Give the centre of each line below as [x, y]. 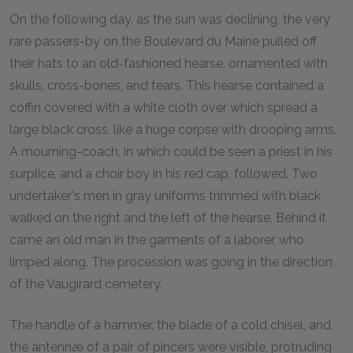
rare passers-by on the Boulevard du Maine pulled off [163, 41]
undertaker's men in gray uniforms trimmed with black [165, 195]
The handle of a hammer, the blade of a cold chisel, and [170, 325]
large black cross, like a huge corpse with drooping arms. [173, 129]
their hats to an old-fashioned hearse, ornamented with [169, 63]
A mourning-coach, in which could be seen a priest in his [171, 151]
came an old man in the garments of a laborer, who [157, 240]
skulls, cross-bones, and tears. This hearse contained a [167, 85]
